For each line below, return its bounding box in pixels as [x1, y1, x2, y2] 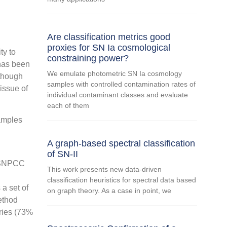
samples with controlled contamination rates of [47, 80, 196, 88]
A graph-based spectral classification [47, 138, 196, 148]
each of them [47, 101, 90, 109]
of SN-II [47, 148, 79, 159]
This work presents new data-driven [47, 165, 162, 173]
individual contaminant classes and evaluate [47, 90, 188, 99]
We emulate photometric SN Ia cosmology [47, 69, 182, 78]
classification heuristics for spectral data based [47, 175, 197, 184]
